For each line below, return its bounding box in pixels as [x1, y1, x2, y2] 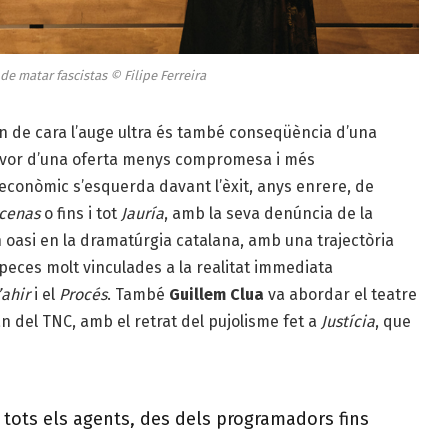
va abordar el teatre [263, 285, 417, 305]
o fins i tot [39, 204, 121, 224]
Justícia [320, 312, 375, 332]
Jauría [120, 204, 164, 224]
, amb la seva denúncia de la [163, 204, 373, 224]
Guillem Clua [168, 285, 264, 305]
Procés [58, 285, 107, 305]
